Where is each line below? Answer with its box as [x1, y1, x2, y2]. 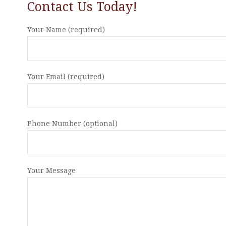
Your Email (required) [27, 73, 104, 81]
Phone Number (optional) [27, 120, 118, 128]
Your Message [27, 166, 76, 175]
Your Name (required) [27, 26, 105, 34]
